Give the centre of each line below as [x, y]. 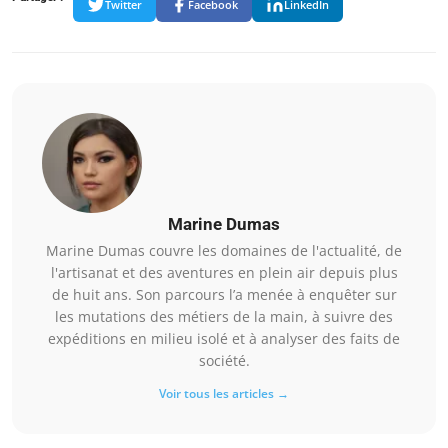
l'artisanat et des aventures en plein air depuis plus [224, 272]
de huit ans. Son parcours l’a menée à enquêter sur [224, 294]
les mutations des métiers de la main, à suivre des [224, 316]
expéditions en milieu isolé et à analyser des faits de [224, 338]
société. [224, 360]
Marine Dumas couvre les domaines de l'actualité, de [224, 250]
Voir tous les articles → [224, 393]
